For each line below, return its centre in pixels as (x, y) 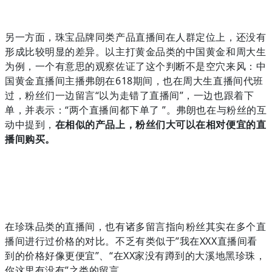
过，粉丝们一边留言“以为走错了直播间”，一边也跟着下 (130, 95)
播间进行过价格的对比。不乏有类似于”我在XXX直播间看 (131, 241)
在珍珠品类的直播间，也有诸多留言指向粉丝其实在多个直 (136, 226)
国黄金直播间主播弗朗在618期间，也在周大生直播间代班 (134, 80)
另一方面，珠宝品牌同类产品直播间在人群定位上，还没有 (136, 37)
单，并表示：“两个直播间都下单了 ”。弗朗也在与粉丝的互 (136, 110)
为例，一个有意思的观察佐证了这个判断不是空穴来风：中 (136, 66)
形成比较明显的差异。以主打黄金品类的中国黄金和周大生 (136, 51)
